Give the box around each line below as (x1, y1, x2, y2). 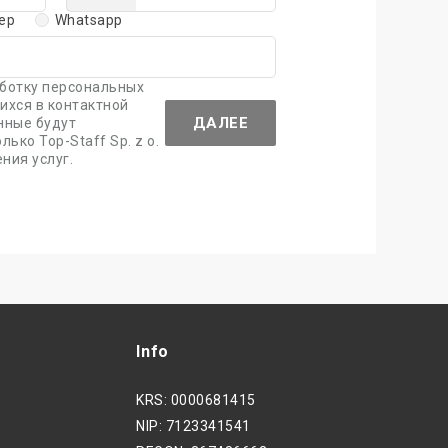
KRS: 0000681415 (136, 391, 256, 408)
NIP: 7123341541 (136, 417, 251, 434)
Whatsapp (54, 11, 123, 28)
